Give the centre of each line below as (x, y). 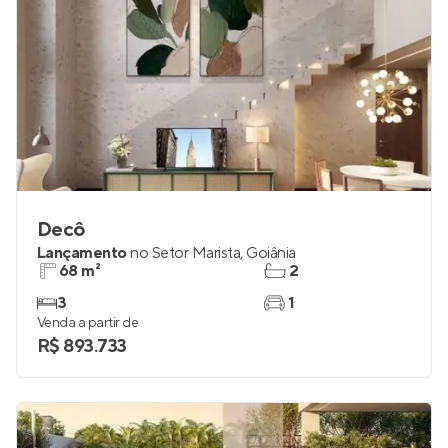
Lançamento (82, 253)
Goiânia (271, 253)
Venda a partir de (88, 323)
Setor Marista (196, 253)
